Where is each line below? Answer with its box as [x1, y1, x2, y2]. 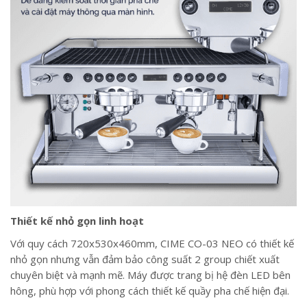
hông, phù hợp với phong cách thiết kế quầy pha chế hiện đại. [10, 284, 289, 298]
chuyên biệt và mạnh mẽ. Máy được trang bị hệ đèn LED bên [10, 268, 291, 282]
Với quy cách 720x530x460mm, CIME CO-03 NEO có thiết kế [10, 236, 294, 251]
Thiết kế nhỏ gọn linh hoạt [10, 214, 144, 228]
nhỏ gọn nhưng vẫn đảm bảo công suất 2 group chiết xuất [10, 252, 280, 267]
